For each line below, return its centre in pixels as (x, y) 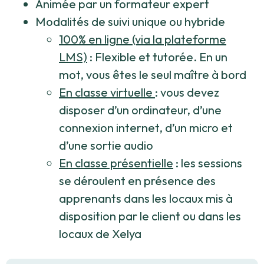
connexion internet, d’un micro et (146, 144)
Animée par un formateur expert (122, 21)
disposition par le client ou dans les (150, 233)
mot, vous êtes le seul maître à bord (153, 91)
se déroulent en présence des (137, 197)
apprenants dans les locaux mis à (146, 215)
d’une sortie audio (106, 162)
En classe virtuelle (107, 109)
